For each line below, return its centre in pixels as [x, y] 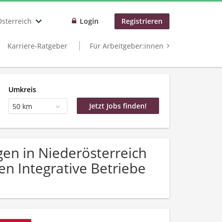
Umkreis [22, 89]
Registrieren [142, 21]
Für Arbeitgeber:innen [127, 46]
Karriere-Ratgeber [37, 46]
